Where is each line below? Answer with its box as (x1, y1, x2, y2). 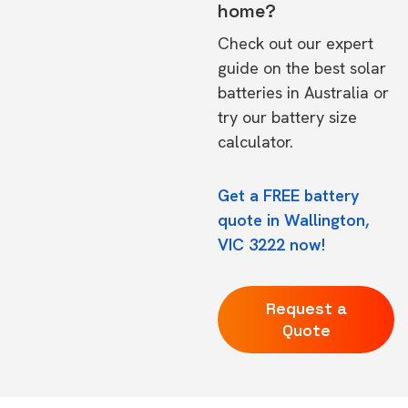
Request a (265, 298, 347, 319)
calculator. (218, 131, 293, 152)
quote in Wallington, (218, 209, 369, 230)
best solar (314, 57, 386, 78)
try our (218, 107, 271, 127)
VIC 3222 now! (218, 234, 325, 255)
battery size (271, 107, 357, 127)
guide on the (218, 57, 314, 78)
